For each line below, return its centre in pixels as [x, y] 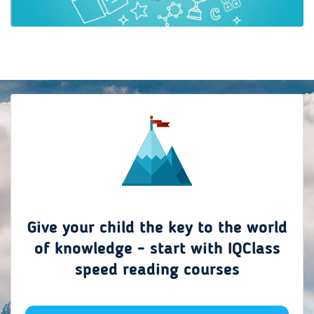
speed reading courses [157, 271]
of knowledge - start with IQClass [157, 250]
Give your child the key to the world [157, 229]
